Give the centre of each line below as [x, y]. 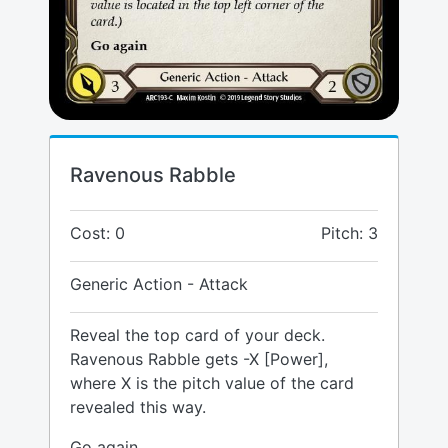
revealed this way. [138, 407]
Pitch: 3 [349, 233]
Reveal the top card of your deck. [197, 335]
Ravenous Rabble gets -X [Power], [199, 359]
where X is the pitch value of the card [212, 383]
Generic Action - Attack [159, 284]
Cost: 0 [97, 233]
